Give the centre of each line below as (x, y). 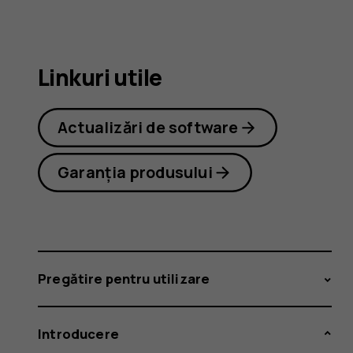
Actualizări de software (148, 128)
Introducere (78, 333)
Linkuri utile (100, 78)
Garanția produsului (135, 173)
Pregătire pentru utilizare (124, 279)
